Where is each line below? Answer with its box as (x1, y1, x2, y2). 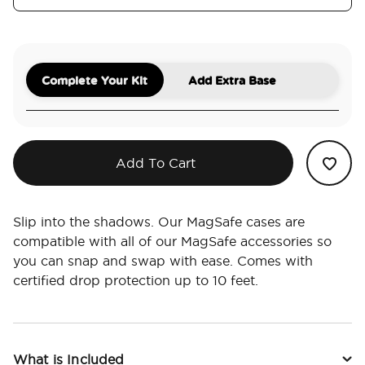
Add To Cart (115, 156, 196, 171)
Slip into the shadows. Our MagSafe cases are (13, 214, 305, 230)
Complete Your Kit (42, 72, 148, 88)
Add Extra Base (188, 72, 277, 88)
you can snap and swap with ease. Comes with (13, 253, 313, 269)
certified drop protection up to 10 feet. (13, 273, 258, 288)
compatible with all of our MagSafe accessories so (13, 234, 332, 249)
